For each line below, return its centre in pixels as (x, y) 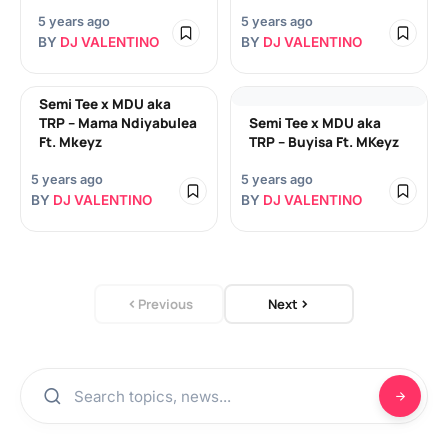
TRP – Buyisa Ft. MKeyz (324, 142)
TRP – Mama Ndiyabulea (118, 123)
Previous (165, 304)
